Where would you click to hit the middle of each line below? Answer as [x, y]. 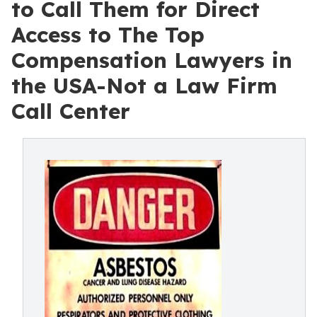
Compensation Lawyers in [152, 60]
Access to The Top [108, 35]
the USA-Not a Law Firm [144, 86]
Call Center [71, 111]
